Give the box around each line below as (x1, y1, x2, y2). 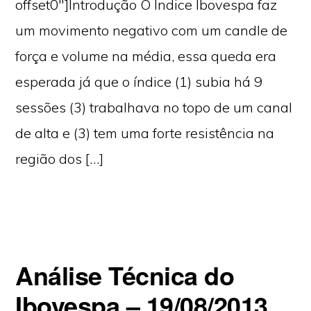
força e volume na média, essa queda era (15, 47, 277, 65)
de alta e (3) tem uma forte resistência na (15, 124, 275, 142)
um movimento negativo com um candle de (15, 22, 288, 39)
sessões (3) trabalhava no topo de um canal (15, 99, 293, 116)
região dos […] (15, 150, 104, 167)
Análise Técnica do (15, 257, 235, 293)
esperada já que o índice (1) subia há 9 (15, 73, 263, 90)
